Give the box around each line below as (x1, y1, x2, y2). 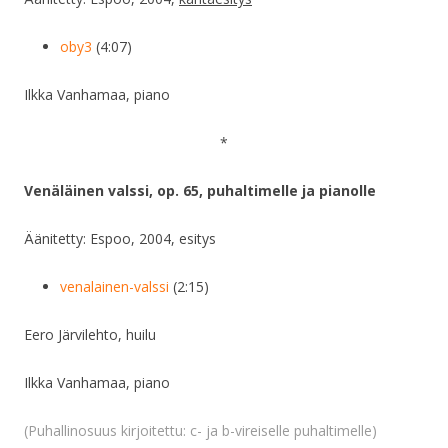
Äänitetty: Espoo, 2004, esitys (24, 229, 216, 249)
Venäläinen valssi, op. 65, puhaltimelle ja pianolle (24, 181, 376, 201)
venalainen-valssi (60, 277, 169, 297)
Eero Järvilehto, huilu (24, 325, 156, 345)
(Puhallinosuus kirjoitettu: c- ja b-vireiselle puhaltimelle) (24, 421, 385, 441)
